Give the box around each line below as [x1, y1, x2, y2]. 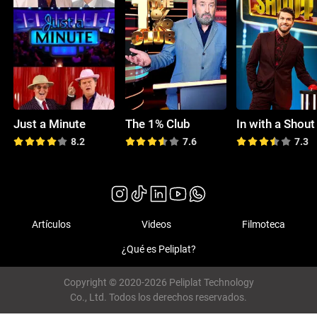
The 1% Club [125, 116, 190, 131]
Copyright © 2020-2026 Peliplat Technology [63, 277, 254, 289]
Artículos [32, 218, 71, 230]
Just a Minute [13, 116, 86, 131]
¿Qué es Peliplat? [121, 243, 196, 255]
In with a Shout [236, 116, 316, 131]
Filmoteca [241, 218, 285, 230]
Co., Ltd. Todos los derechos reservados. [70, 292, 247, 304]
